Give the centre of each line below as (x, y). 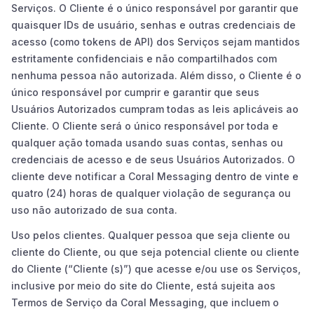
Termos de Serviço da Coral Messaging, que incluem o (145, 302)
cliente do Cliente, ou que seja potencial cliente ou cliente (155, 252)
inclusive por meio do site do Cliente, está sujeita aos (143, 285)
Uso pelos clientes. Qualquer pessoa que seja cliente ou (151, 235)
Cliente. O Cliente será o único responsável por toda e (145, 125)
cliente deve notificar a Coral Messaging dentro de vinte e (155, 176)
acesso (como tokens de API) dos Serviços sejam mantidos (156, 41)
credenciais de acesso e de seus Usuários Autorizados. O (153, 159)
